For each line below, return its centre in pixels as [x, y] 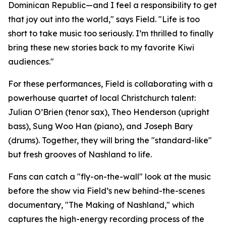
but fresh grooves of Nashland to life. [80, 155]
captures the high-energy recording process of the [106, 219]
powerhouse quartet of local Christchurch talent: [102, 98]
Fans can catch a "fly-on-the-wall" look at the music [109, 177]
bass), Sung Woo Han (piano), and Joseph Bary [100, 126]
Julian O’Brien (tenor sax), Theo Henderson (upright [109, 112]
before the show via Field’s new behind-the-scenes [106, 191]
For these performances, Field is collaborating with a [110, 84]
